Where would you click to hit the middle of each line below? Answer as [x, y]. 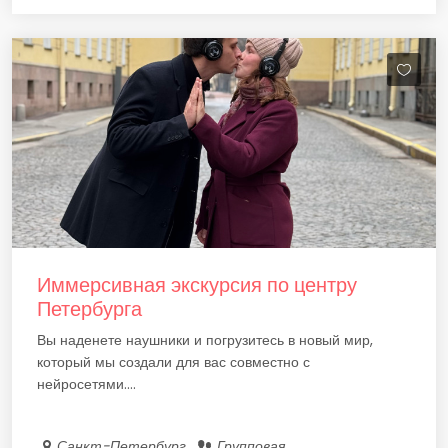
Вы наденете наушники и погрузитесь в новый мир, [205, 340]
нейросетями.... [86, 384]
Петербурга [89, 309]
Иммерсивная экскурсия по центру [197, 285]
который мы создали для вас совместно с [173, 362]
